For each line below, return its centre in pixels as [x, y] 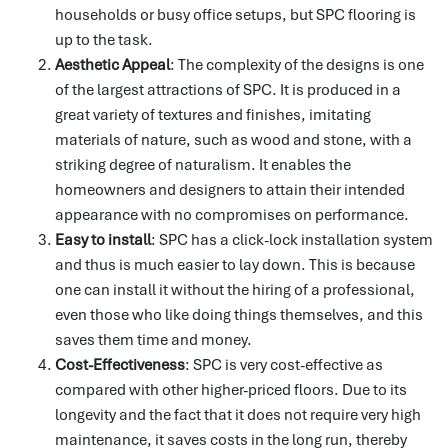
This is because [362, 265]
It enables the [305, 165]
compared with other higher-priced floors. [197, 390]
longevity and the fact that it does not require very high [238, 415]
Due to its [374, 390]
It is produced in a [340, 90]
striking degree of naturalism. [155, 165]
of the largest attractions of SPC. [166, 90]
